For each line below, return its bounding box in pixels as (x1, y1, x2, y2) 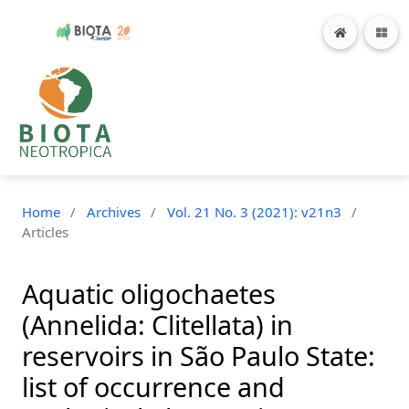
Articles (22, 223, 68, 242)
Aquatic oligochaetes (22, 276, 276, 312)
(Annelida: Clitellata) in (22, 307, 293, 343)
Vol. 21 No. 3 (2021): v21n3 (166, 203, 341, 222)
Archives (86, 203, 141, 222)
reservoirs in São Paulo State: (22, 338, 375, 374)
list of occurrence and (22, 369, 285, 405)
